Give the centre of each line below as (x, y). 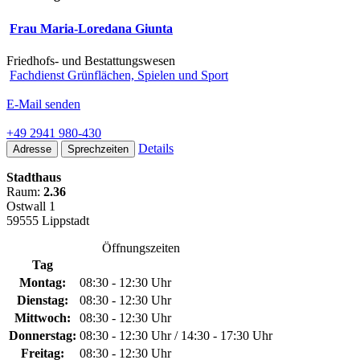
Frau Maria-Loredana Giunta (91, 29)
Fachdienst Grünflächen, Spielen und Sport (119, 75)
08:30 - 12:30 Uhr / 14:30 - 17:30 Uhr (176, 335)
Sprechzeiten (98, 149)
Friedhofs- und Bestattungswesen (91, 60)
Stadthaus (34, 177)
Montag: (43, 282)
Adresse (32, 149)
